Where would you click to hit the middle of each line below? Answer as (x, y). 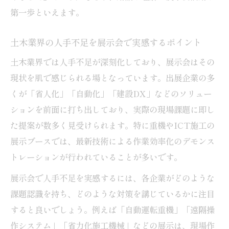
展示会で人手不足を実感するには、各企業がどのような (112, 178)
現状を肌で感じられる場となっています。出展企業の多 (112, 77)
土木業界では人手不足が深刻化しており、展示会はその (112, 62)
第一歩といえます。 (47, 12)
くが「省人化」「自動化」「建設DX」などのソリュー (111, 93)
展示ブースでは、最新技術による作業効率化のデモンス (112, 141)
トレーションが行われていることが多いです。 (96, 157)
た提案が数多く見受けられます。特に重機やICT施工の (112, 125)
